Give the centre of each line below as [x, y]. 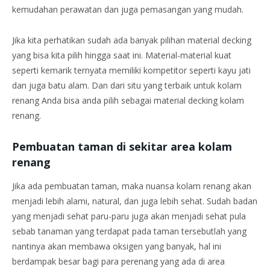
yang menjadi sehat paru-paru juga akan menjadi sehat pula [129, 216]
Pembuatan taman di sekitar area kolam [122, 147]
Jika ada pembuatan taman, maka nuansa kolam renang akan [132, 186]
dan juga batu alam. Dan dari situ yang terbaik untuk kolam [127, 86]
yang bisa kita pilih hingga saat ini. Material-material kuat [122, 55]
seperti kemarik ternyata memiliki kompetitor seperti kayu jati [131, 71]
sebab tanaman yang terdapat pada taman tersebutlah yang [129, 231]
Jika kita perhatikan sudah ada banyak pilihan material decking [132, 40]
